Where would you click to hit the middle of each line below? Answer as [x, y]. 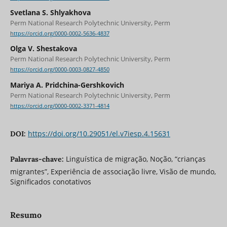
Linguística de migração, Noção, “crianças [136, 159]
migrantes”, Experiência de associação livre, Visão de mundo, [113, 171]
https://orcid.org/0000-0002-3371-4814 [60, 106]
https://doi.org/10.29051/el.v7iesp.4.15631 [99, 133]
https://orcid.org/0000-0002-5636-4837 [60, 34]
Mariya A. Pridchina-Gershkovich [67, 85]
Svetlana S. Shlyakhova [50, 13]
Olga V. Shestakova [43, 49]
